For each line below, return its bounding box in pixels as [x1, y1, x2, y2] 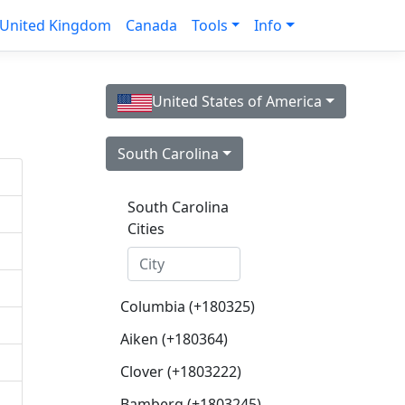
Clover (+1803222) [120, 362, 241, 381]
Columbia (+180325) [120, 297, 255, 316]
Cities [127, 219, 165, 239]
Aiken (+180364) [120, 329, 228, 349]
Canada [125, 15, 177, 35]
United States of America [152, 91, 322, 111]
